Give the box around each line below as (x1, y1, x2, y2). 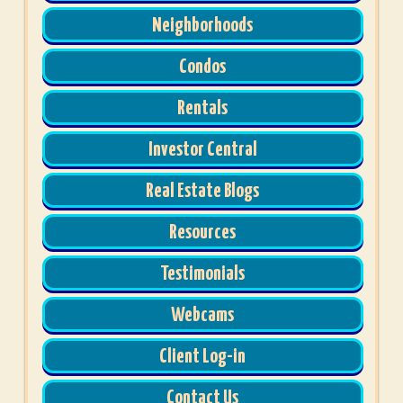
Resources (169, 222, 237, 243)
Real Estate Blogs (146, 181, 260, 201)
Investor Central (148, 139, 257, 160)
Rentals (177, 98, 228, 119)
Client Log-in (159, 346, 246, 367)
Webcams (171, 305, 235, 326)
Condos (179, 57, 227, 77)
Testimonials (160, 264, 246, 284)
